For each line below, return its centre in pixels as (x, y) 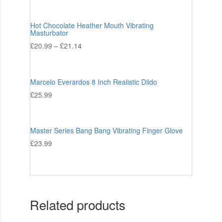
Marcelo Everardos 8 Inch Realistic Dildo (93, 82)
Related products (77, 204)
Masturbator (49, 33)
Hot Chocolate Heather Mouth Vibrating (92, 26)
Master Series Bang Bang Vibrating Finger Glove (106, 131)
